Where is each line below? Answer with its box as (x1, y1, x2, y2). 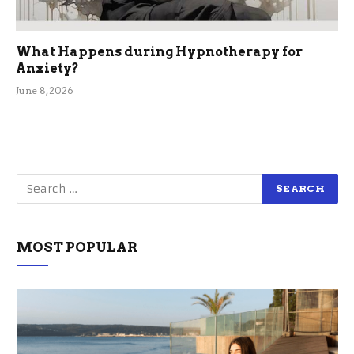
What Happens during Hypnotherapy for (16, 43, 303, 59)
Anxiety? (16, 60, 79, 76)
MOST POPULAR (17, 239, 137, 255)
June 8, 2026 (16, 84, 73, 96)
